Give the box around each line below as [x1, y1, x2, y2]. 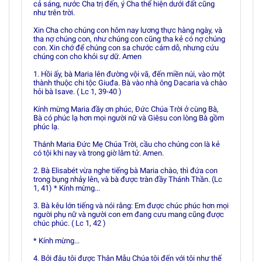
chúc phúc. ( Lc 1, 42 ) [33, 219, 106, 227]
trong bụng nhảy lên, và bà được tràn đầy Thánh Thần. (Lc [33, 175, 222, 184]
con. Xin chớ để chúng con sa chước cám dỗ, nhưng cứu [33, 43, 219, 52]
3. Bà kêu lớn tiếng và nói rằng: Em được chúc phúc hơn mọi [33, 201, 229, 210]
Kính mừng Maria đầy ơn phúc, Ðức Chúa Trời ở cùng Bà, [33, 105, 219, 113]
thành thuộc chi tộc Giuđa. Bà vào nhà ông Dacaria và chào [33, 78, 227, 87]
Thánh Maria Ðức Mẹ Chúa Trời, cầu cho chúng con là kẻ [33, 140, 220, 149]
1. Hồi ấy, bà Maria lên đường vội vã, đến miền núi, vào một [33, 70, 225, 78]
